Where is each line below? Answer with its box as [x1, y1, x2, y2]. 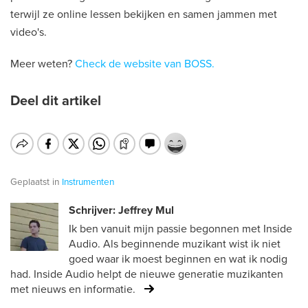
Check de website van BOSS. [75, 57, 214, 71]
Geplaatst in [10, 177, 59, 188]
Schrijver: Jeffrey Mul [69, 203, 174, 217]
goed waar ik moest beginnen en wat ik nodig [69, 252, 287, 266]
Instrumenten [62, 177, 114, 188]
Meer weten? [10, 57, 75, 71]
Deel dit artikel [10, 93, 101, 109]
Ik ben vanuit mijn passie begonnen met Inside [69, 222, 292, 236]
